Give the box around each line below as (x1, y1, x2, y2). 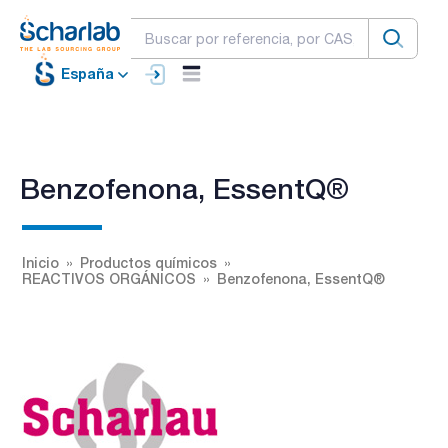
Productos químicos (80, 253, 217, 271)
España (61, 65, 114, 83)
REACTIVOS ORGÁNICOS (22, 269, 196, 287)
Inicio (22, 253, 59, 271)
